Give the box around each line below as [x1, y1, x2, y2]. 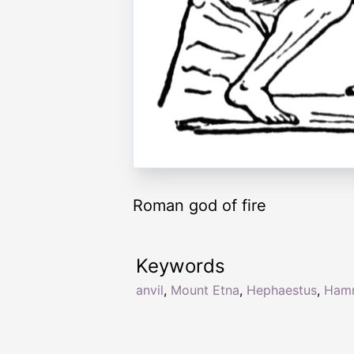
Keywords [136, 254, 225, 278]
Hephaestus [247, 282, 317, 299]
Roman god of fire [133, 196, 266, 216]
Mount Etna [171, 282, 239, 299]
